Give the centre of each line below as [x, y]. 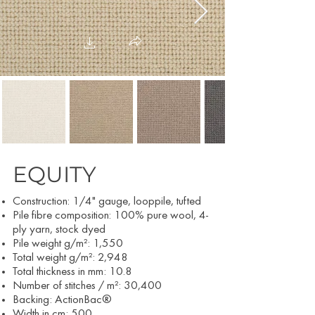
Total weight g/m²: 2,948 [70, 258]
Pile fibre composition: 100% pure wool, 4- [110, 216]
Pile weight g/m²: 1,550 [68, 244]
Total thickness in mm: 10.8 [72, 272]
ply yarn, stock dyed [59, 230]
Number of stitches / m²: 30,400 [87, 287]
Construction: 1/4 [52, 202]
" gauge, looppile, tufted [147, 202]
